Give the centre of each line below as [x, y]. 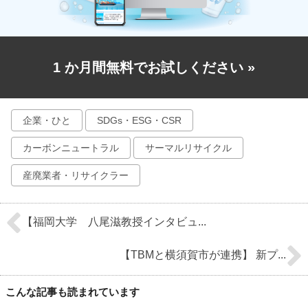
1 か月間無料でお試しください [150, 68]
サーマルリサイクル [188, 148]
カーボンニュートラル [71, 148]
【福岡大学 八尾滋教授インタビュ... [114, 222]
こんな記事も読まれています [73, 292]
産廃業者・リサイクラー [76, 176]
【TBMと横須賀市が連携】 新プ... [203, 255]
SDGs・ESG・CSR [139, 121]
